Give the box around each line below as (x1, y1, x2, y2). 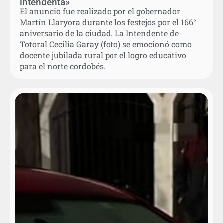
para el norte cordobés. (20, 60, 106, 71)
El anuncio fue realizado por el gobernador (20, 5, 180, 16)
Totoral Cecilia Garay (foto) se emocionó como (20, 38, 192, 49)
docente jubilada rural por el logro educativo (20, 49, 186, 60)
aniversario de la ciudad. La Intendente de (20, 27, 179, 38)
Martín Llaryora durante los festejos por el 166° (20, 16, 196, 27)
